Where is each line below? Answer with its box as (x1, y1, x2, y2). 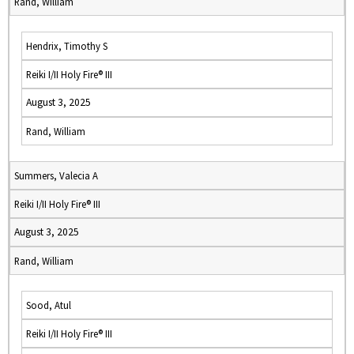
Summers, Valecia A (14, 169, 98, 182)
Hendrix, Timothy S (26, 40, 107, 52)
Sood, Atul (26, 299, 71, 311)
